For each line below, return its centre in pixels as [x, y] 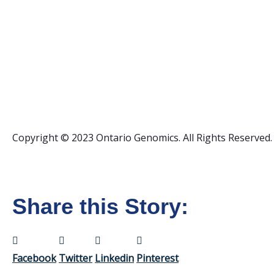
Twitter [76, 258]
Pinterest [157, 258]
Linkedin [114, 258]
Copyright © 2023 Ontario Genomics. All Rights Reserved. [142, 138]
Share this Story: [100, 207]
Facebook [34, 258]
